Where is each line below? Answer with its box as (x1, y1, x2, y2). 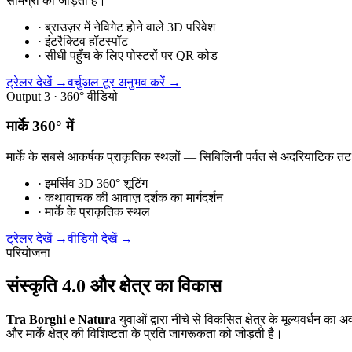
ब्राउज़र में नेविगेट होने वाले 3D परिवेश (45, 20, 215, 34)
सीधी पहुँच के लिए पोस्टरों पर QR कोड (45, 48, 218, 62)
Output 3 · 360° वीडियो (6, 89, 118, 103)
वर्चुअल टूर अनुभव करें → (68, 75, 181, 89)
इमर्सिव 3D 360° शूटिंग (45, 176, 148, 190)
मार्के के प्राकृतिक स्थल (45, 204, 150, 218)
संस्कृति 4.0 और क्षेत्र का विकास (6, 275, 222, 296)
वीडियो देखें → (68, 231, 133, 245)
